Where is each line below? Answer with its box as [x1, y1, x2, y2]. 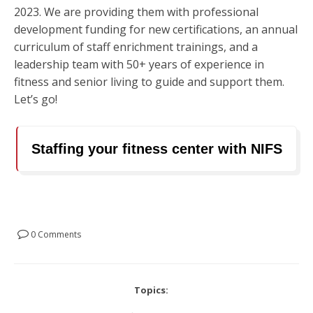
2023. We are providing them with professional [14, 3, 259, 20]
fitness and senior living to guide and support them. [14, 73, 284, 89]
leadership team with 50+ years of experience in [14, 56, 264, 72]
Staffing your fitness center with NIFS [31, 141, 282, 157]
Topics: [134, 284, 168, 297]
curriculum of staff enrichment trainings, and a [14, 38, 258, 54]
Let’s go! [14, 91, 57, 107]
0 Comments [29, 228, 81, 241]
